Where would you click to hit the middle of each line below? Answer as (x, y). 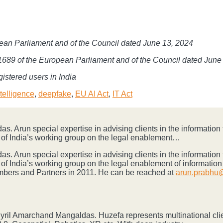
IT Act (122, 94)
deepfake (55, 94)
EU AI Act (92, 94)
